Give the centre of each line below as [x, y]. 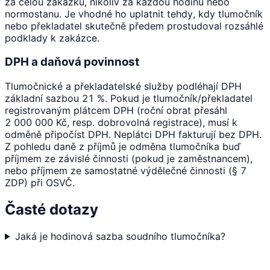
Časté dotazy [52, 209]
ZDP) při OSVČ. [40, 182]
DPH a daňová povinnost [72, 62]
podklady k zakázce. [52, 38]
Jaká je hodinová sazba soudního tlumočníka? [120, 236]
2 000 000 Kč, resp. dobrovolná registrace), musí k [121, 122]
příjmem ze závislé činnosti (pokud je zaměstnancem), [129, 158]
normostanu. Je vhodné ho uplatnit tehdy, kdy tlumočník [134, 14]
